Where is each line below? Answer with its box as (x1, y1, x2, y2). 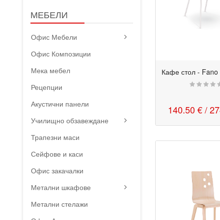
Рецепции (31, 82, 63, 92)
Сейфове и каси (31, 149, 83, 159)
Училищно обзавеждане (31, 115, 109, 125)
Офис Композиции (31, 49, 91, 58)
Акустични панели (31, 99, 89, 109)
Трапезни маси (31, 132, 80, 142)
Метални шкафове (31, 182, 91, 192)
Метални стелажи (31, 199, 88, 209)
